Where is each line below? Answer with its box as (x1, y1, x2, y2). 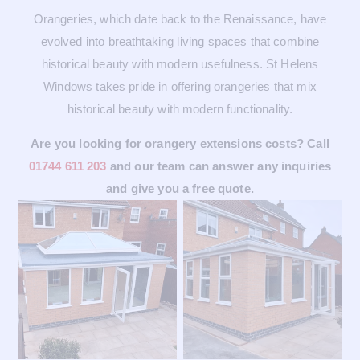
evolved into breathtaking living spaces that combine (40, 35, 320, 49)
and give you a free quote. (106, 182, 254, 196)
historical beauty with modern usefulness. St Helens (41, 57, 319, 72)
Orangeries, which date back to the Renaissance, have (33, 12, 327, 27)
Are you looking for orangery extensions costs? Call (31, 137, 329, 151)
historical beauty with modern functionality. (67, 102, 293, 117)
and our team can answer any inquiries (106, 159, 332, 174)
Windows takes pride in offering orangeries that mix (43, 80, 317, 94)
